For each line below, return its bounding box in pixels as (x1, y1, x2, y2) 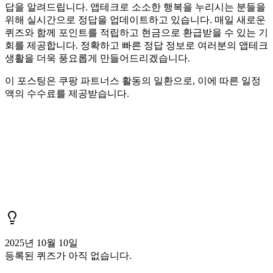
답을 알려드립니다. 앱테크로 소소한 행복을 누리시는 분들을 (5, 1, 266, 12)
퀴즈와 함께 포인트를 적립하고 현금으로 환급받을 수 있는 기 (5, 27, 268, 38)
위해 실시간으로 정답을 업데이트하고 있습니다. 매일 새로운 (5, 14, 266, 25)
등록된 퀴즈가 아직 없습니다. (5, 250, 132, 261)
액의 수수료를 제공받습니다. (5, 88, 129, 99)
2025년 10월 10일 (5, 237, 78, 248)
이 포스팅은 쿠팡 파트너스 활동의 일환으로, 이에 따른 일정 (5, 75, 261, 86)
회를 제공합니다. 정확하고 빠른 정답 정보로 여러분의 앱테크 (5, 40, 268, 51)
